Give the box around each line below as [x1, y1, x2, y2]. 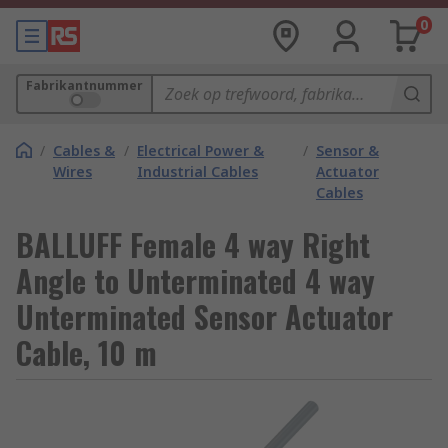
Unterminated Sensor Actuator [16, 294, 393, 339]
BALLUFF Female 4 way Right [16, 222, 370, 267]
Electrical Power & [137, 141, 265, 160]
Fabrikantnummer [26, 77, 143, 94]
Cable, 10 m [16, 330, 157, 375]
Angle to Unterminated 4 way [16, 258, 375, 303]
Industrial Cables [137, 162, 259, 181]
